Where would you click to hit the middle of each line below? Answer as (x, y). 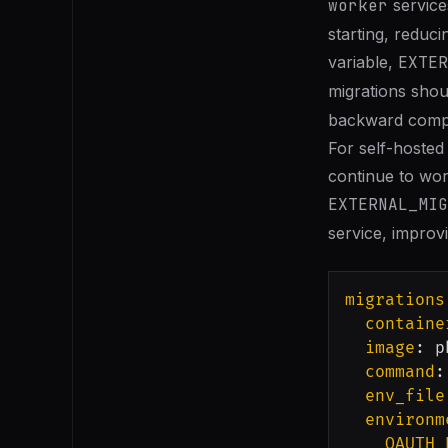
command (400, 372)
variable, (363, 62)
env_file (405, 396)
